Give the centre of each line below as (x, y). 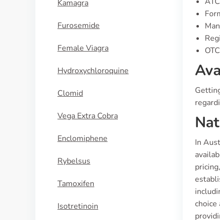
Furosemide (79, 26)
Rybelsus (74, 161)
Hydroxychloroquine (93, 71)
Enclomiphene (82, 138)
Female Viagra (83, 48)
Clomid (70, 93)
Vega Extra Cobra (88, 116)
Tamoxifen (76, 184)
